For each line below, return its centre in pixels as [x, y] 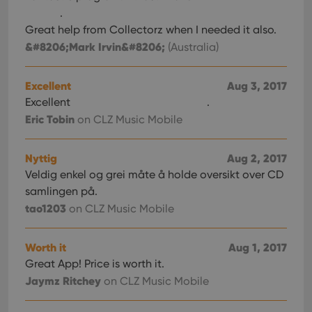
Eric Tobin [50, 119]
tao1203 [46, 208]
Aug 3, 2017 [257, 86]
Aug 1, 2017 [258, 247]
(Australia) [192, 47]
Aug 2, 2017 [257, 158]
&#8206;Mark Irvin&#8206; [95, 47]
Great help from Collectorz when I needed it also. [151, 30]
